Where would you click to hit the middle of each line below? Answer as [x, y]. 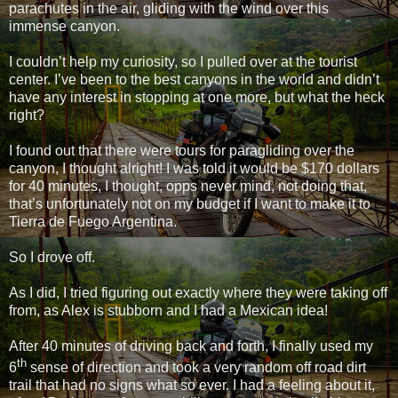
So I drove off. [52, 257]
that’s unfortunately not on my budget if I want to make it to [190, 203]
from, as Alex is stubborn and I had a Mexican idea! [168, 310]
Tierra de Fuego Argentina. [93, 221]
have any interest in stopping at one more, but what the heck [197, 97]
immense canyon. [64, 26]
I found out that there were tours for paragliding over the [182, 150]
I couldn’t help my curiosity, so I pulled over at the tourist [183, 61]
